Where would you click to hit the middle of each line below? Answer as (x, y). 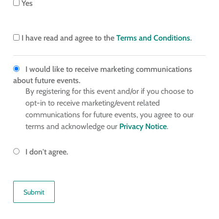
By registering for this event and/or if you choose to (109, 91)
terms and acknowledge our (72, 127)
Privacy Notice (143, 127)
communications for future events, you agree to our (109, 115)
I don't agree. (46, 152)
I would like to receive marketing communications (109, 69)
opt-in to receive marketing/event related (92, 103)
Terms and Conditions (153, 38)
